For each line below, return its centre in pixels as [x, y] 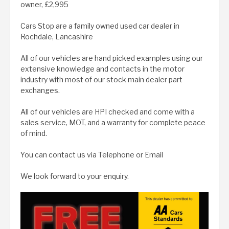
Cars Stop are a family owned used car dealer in [100, 26]
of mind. [34, 133]
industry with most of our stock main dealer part [101, 80]
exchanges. [40, 90]
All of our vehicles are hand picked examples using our [112, 58]
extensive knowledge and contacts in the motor [102, 69]
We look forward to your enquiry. [75, 176]
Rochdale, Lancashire [57, 37]
